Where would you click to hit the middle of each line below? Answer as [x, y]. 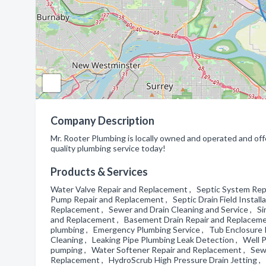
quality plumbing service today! [108, 148]
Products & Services [99, 172]
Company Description [102, 121]
